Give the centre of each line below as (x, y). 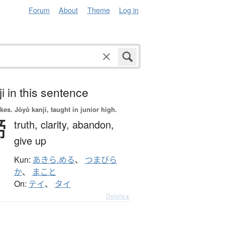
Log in (129, 10)
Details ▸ (118, 196)
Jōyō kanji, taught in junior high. (65, 109)
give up (30, 141)
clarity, (56, 125)
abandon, (93, 125)
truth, (27, 125)
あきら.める (53, 160)
